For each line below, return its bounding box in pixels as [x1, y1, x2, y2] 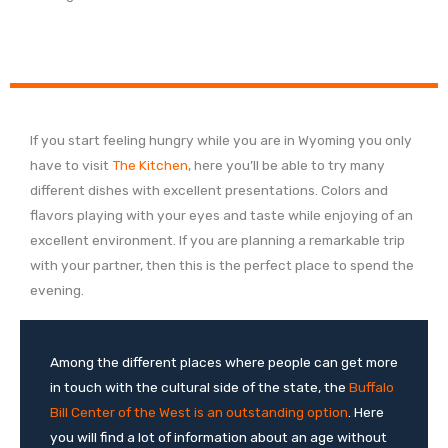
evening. [30, 282, 84, 299]
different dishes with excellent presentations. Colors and [30, 182, 388, 199]
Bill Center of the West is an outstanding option [50, 404, 348, 421]
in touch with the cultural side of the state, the [50, 379, 349, 396]
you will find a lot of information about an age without [50, 429, 387, 446]
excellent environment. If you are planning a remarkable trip [30, 232, 405, 249]
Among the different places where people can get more [50, 354, 398, 371]
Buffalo [349, 379, 394, 396]
